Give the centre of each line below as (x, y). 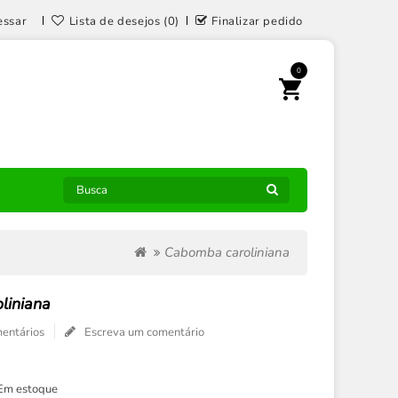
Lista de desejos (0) (124, 21)
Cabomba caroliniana (227, 252)
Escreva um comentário (145, 332)
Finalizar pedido (257, 21)
